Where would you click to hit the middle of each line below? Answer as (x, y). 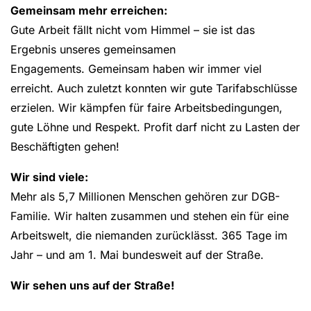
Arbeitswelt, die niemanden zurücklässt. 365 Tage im (149, 235)
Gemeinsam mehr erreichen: (90, 10)
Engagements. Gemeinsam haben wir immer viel (136, 68)
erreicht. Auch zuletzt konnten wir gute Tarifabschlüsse (154, 88)
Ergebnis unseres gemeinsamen (93, 49)
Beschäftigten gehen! (65, 146)
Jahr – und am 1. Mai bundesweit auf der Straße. (139, 254)
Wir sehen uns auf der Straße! (92, 285)
